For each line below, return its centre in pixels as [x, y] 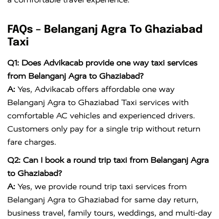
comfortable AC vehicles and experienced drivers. [101, 116]
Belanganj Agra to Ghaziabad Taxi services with [98, 103]
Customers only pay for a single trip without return [104, 129]
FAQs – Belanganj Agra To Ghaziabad [105, 30]
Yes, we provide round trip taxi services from [101, 187]
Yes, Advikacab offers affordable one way [95, 89]
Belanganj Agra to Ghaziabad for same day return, [103, 200]
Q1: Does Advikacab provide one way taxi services [102, 63]
